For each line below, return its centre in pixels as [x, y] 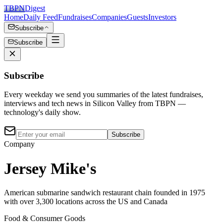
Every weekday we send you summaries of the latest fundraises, [104, 95]
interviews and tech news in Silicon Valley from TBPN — [95, 104]
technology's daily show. [42, 112]
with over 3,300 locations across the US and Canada [86, 202]
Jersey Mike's [50, 168]
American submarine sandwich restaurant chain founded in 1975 [105, 193]
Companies [109, 17]
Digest [35, 8]
